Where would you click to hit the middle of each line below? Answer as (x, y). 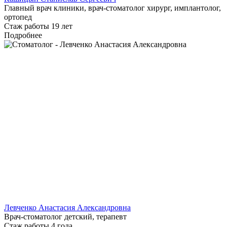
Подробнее (23, 35)
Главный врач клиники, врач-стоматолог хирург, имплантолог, (112, 8)
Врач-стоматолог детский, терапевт (65, 217)
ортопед (18, 17)
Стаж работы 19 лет (38, 26)
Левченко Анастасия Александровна (67, 208)
